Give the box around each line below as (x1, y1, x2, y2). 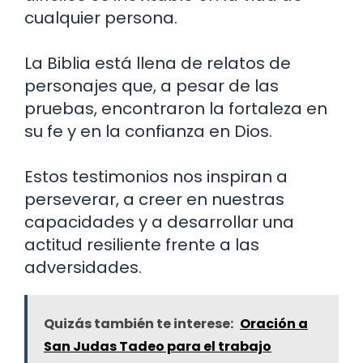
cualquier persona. (24, 6, 177, 30)
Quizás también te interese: (44, 314, 233, 334)
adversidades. (24, 256, 142, 280)
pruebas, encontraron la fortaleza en (24, 97, 327, 121)
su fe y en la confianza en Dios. (24, 120, 272, 143)
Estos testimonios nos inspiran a (24, 165, 288, 189)
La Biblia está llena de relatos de (24, 52, 291, 75)
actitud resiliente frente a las (24, 233, 259, 257)
